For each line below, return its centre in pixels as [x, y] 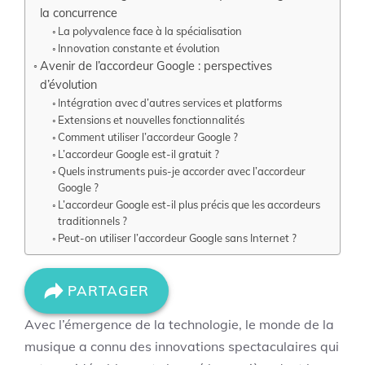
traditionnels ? [93, 221]
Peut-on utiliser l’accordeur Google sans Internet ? [178, 238]
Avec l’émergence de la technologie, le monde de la [179, 324]
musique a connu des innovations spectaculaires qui [182, 346]
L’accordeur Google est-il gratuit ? [139, 154]
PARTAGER [108, 290]
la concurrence [78, 13]
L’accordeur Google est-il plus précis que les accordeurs [189, 204]
